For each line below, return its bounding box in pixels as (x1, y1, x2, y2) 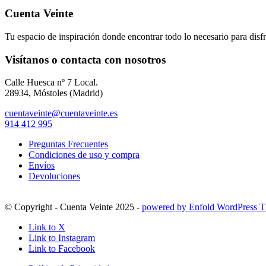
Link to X (28, 222, 65, 233)
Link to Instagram (28, 233, 95, 243)
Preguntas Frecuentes (28, 139, 108, 150)
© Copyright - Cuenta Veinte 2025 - (5, 202, 142, 213)
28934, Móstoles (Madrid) (5, 88, 103, 99)
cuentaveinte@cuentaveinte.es (5, 108, 118, 119)
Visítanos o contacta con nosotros (5, 53, 166, 66)
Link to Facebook (28, 243, 95, 254)
